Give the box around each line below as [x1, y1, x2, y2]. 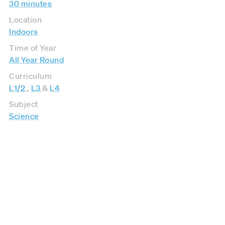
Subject [9, 98, 38, 109]
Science [9, 110, 39, 121]
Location [9, 14, 42, 25]
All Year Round [9, 54, 64, 65]
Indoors [9, 26, 38, 37]
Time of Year [9, 42, 56, 53]
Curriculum [9, 70, 52, 81]
